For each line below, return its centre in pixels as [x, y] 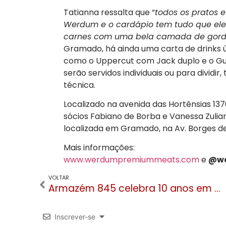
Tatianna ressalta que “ [109, 12]
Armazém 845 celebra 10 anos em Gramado [217, 188]
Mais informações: [99, 148]
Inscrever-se [75, 216]
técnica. [80, 85]
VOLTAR [59, 177]
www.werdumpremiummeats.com [131, 160]
